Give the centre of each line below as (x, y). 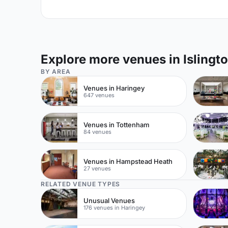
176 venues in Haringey (115, 207)
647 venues (99, 95)
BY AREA (56, 72)
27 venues (97, 168)
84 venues (98, 132)
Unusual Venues (109, 200)
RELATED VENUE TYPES (81, 184)
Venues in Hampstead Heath (128, 161)
